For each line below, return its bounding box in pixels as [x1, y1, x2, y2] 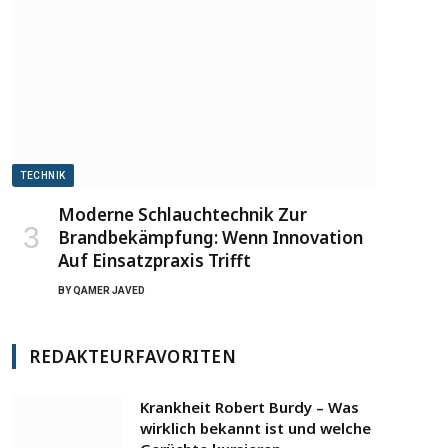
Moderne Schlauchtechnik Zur [58, 203, 307, 227]
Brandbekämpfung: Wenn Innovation [58, 226, 363, 250]
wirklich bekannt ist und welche [140, 418, 371, 439]
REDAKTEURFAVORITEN [29, 345, 237, 369]
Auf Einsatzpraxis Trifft [58, 249, 251, 273]
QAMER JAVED [73, 285, 145, 297]
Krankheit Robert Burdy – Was [140, 397, 359, 418]
